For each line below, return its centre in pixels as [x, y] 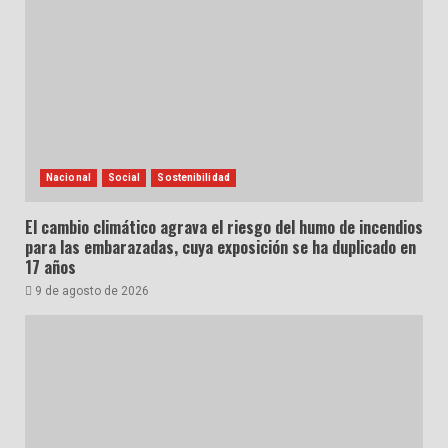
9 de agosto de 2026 [90, 291]
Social [124, 178]
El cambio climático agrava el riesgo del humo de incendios [224, 227]
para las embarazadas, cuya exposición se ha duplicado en [220, 247]
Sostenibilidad [193, 178]
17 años [50, 267]
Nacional [68, 178]
